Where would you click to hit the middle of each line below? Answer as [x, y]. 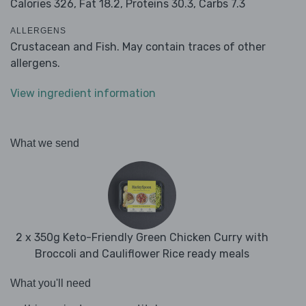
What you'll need [51, 283]
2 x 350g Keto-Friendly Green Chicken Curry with [142, 238]
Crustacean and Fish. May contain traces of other [138, 47]
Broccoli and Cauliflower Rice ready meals [142, 254]
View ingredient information [83, 94]
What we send [45, 143]
